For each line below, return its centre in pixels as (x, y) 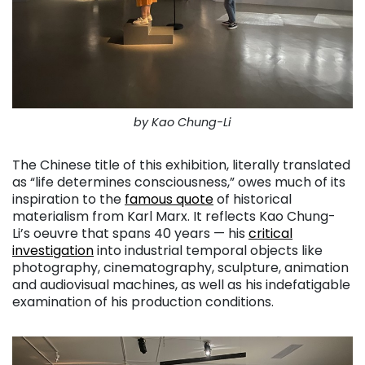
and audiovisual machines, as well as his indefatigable (181, 285)
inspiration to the (68, 200)
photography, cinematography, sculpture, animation (180, 268)
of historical (253, 200)
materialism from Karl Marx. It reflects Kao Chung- (174, 217)
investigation (53, 251)
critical (270, 234)
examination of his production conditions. (143, 302)
